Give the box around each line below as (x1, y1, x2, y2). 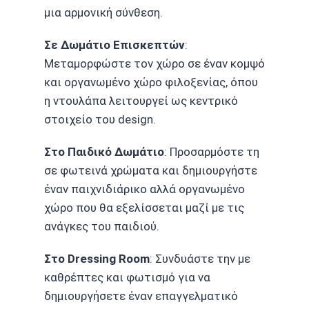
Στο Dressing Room (44, 252, 150, 266)
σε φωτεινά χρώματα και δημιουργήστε (44, 163, 257, 178)
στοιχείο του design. (44, 112, 156, 127)
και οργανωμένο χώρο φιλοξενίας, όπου (44, 75, 258, 90)
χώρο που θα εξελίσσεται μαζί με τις (44, 201, 244, 215)
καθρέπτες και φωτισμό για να (44, 270, 210, 285)
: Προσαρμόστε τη (164, 145, 259, 159)
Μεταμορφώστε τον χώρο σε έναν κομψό (44, 57, 265, 71)
